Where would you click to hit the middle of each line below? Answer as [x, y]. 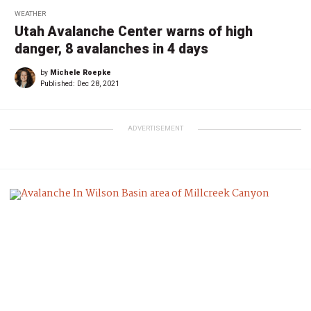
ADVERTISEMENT [155, 128]
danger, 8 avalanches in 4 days [111, 49]
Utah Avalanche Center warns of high [134, 32]
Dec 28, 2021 [98, 84]
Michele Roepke [81, 73]
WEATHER [30, 14]
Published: [59, 84]
